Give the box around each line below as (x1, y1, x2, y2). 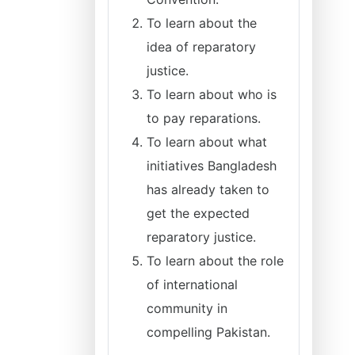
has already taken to (147, 181, 269, 197)
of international (147, 277, 238, 292)
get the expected (147, 205, 250, 221)
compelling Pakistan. (147, 324, 270, 340)
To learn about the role (147, 253, 284, 269)
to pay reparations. (147, 110, 261, 126)
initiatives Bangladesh (147, 158, 277, 174)
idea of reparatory (147, 39, 256, 55)
